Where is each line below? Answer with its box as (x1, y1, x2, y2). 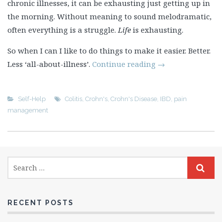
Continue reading (92, 59, 158, 69)
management (7, 107, 48, 114)
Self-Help (18, 95, 46, 103)
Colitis (65, 95, 82, 103)
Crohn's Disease (111, 95, 157, 103)
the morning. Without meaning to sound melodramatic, (7, 11, 212, 21)
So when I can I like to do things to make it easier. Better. (7, 46, 211, 55)
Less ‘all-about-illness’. (7, 59, 92, 69)
